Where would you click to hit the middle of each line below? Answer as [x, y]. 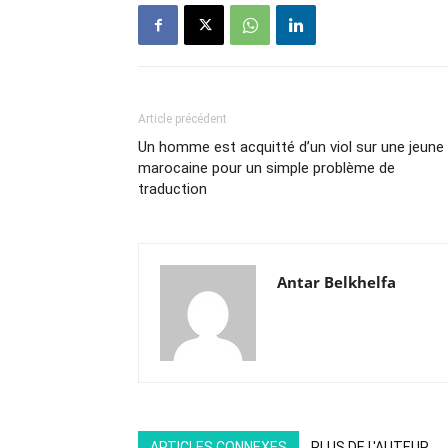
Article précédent [182, 119]
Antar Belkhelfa [336, 282]
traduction [172, 189]
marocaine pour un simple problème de [266, 168]
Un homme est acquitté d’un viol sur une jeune [291, 147]
